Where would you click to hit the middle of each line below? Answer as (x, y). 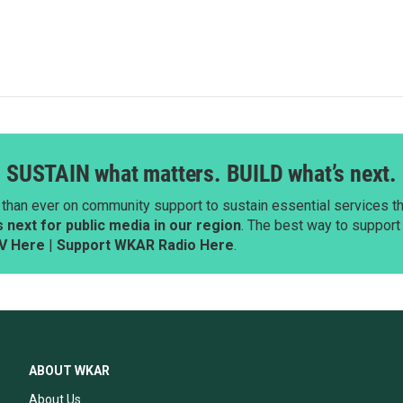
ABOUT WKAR (69, 371)
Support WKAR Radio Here (145, 245)
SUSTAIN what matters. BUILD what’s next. (201, 174)
